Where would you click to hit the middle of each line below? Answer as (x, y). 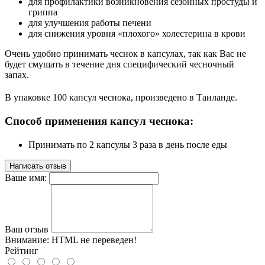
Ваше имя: (26, 178)
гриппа (43, 12)
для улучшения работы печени (90, 23)
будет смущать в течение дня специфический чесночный (119, 64)
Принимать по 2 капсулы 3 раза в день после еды (128, 145)
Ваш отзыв (27, 230)
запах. (17, 75)
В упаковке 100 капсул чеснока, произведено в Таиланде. (121, 98)
